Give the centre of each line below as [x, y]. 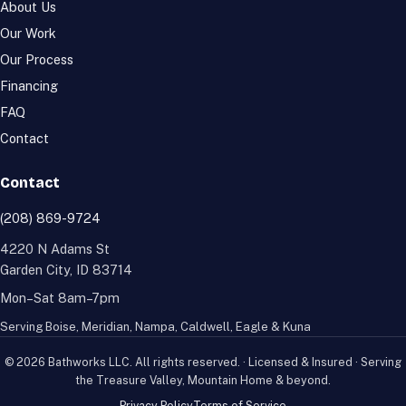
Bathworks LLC [89, 362]
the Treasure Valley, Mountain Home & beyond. [203, 380]
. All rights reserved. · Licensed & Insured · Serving [266, 362]
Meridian [106, 327]
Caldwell [205, 327]
